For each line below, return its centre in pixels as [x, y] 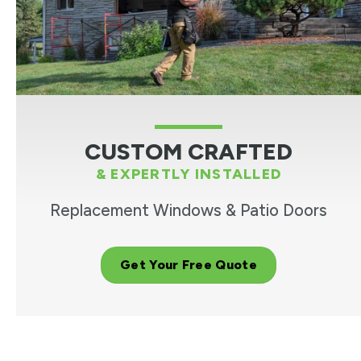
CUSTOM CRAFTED [189, 152]
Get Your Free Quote [189, 265]
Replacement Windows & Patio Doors [189, 211]
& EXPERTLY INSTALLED [189, 174]
